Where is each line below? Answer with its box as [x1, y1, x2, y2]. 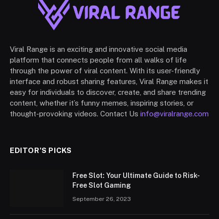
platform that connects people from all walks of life [10, 55, 187, 64]
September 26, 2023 [72, 195, 131, 202]
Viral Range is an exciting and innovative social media [10, 44, 187, 53]
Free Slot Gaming [72, 181, 131, 189]
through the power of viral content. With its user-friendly [10, 66, 200, 75]
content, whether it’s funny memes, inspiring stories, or [10, 98, 194, 107]
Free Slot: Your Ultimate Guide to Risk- [72, 171, 200, 179]
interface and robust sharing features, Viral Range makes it [10, 77, 208, 86]
